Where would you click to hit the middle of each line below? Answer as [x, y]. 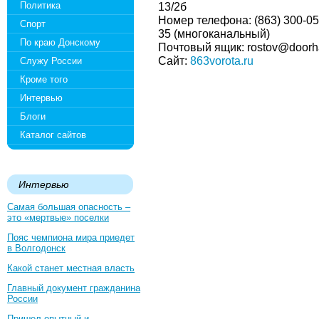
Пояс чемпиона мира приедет [71, 237]
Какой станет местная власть [71, 268]
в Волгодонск [36, 248]
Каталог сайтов [53, 135]
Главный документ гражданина [74, 288]
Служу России [51, 61]
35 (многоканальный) [214, 33]
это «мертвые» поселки [58, 218]
